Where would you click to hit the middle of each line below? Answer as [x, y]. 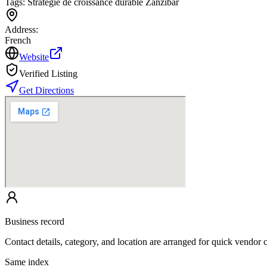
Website [34, 57]
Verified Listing [48, 74]
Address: [21, 30]
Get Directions [46, 91]
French [18, 41]
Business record [35, 222]
